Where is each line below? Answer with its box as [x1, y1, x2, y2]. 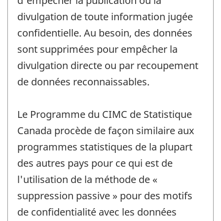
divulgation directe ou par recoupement [17, 59, 198, 73]
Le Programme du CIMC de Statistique [17, 108, 192, 121]
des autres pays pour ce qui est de [17, 156, 173, 170]
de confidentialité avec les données [17, 205, 177, 219]
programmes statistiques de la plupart [17, 140, 192, 154]
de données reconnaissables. [17, 75, 149, 89]
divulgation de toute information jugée [17, 10, 193, 24]
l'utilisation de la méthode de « [17, 173, 157, 186]
